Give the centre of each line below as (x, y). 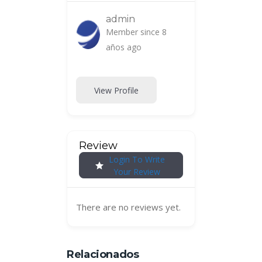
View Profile (116, 90)
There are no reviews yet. (128, 207)
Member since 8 (136, 32)
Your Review (137, 171)
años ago (123, 47)
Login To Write (137, 159)
